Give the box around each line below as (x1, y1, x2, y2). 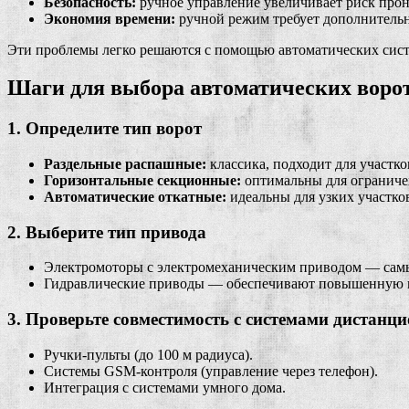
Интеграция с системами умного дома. (44, 379, 286, 395)
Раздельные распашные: (44, 156, 206, 173)
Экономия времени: (44, 10, 175, 26)
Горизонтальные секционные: (44, 173, 241, 189)
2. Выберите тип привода (7, 222, 206, 242)
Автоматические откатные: (44, 189, 226, 205)
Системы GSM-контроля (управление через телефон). (44, 362, 378, 379)
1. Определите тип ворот (7, 119, 202, 139)
